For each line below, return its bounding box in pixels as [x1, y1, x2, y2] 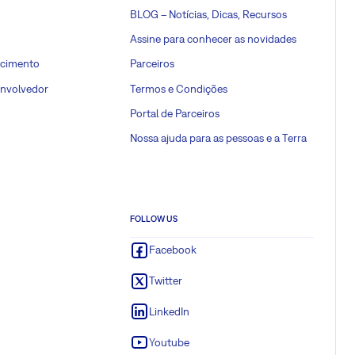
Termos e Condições [130, 82, 227, 95]
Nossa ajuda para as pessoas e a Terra [130, 132, 307, 145]
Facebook [149, 243, 197, 257]
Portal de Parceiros [130, 106, 219, 120]
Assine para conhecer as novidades [130, 32, 296, 46]
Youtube [149, 335, 189, 349]
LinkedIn [149, 304, 189, 318]
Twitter [149, 274, 182, 288]
